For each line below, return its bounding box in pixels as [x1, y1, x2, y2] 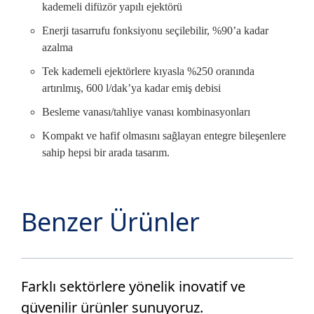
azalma [42, 41, 73, 53]
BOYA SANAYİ [37, 6, 91, 18]
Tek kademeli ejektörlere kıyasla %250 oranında [42, 65, 254, 77]
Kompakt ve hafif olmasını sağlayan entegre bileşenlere [42, 130, 286, 142]
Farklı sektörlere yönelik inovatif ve [21, 277, 245, 296]
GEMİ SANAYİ [37, 60, 91, 71]
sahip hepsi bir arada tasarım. [42, 146, 170, 158]
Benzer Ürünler [21, 205, 200, 239]
